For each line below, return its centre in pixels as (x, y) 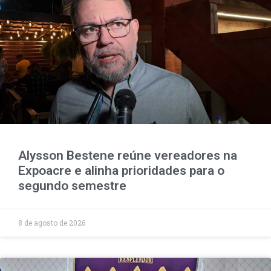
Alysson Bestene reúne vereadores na (128, 156)
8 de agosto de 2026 (52, 223)
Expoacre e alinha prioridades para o (121, 171)
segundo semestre (72, 186)
